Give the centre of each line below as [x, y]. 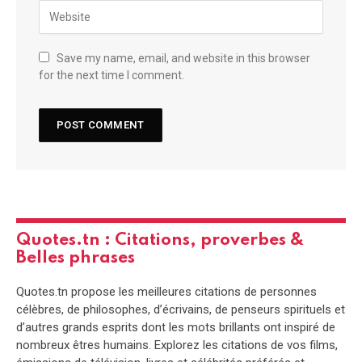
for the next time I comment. [112, 75]
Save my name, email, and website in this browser [183, 58]
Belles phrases [76, 258]
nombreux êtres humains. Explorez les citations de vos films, [177, 345]
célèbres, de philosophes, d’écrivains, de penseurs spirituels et [181, 309]
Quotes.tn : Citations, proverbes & [160, 240]
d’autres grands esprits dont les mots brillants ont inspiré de [176, 327]
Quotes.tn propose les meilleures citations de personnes [166, 291]
